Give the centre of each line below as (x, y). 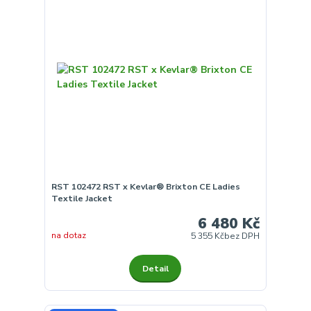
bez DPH (242, 236)
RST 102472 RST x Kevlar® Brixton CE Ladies (145, 186)
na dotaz (68, 236)
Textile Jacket (82, 198)
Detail (155, 268)
